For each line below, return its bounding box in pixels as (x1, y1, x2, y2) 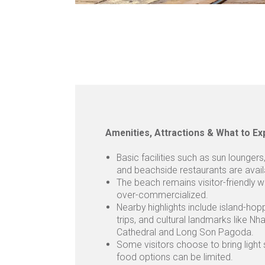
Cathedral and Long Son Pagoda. (117, 226, 254, 238)
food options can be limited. (117, 251, 234, 263)
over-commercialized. (117, 189, 209, 201)
